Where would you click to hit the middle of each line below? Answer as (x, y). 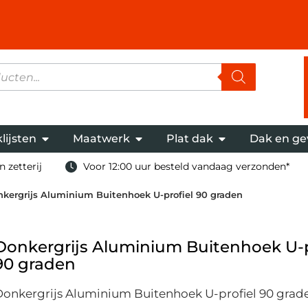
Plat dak (189, 138)
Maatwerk (101, 138)
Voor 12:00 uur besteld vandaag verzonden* (187, 166)
